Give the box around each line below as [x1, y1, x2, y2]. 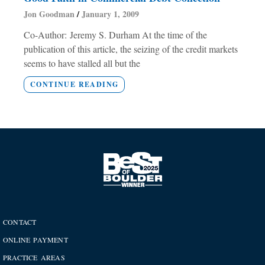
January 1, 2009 [79, 8, 139, 21]
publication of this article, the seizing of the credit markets [24, 43, 238, 56]
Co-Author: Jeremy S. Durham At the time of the [24, 28, 207, 41]
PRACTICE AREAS [3, 253, 65, 263]
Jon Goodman [24, 8, 77, 21]
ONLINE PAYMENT [3, 235, 68, 245]
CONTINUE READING [30, 79, 119, 90]
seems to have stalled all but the [24, 57, 140, 70]
